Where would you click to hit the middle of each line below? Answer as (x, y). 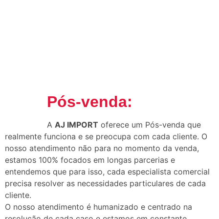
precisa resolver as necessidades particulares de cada (105, 184)
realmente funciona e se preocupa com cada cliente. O (106, 137)
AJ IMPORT (77, 125)
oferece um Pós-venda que (150, 125)
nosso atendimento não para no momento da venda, (102, 148)
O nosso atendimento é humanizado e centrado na (99, 207)
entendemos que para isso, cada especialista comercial (107, 172)
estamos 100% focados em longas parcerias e (90, 160)
